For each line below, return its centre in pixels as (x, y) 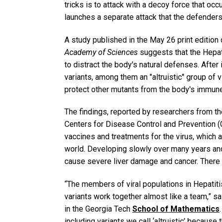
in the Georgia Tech (98, 209)
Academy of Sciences (101, 52)
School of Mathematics (176, 209)
